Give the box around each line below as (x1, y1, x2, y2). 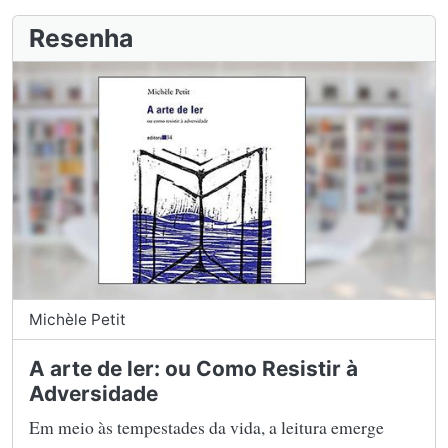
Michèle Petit (29, 310, 126, 330)
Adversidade (29, 381, 158, 407)
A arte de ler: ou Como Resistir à (29, 356, 358, 382)
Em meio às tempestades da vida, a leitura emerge (29, 415, 384, 440)
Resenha (29, 23, 133, 54)
